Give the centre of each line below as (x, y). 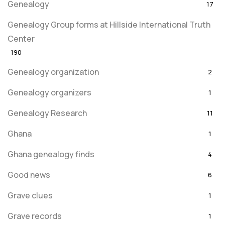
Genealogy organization (53, 72)
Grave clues (30, 195)
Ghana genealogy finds (51, 154)
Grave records (35, 216)
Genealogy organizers (49, 92)
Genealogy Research (47, 113)
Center (21, 39)
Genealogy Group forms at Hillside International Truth (109, 25)
